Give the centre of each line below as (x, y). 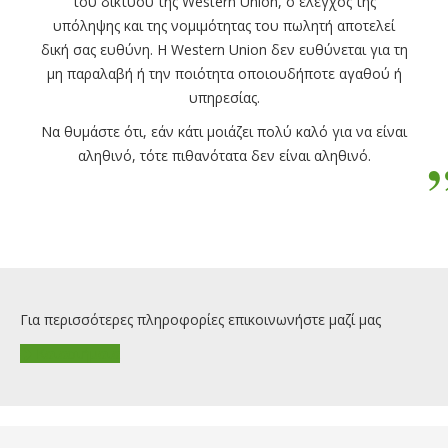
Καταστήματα (76, 353)
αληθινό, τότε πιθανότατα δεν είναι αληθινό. (224, 155)
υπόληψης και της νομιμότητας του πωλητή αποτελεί (224, 25)
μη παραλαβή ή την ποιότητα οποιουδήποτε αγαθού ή (224, 73)
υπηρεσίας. (224, 97)
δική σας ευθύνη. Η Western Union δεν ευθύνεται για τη (224, 49)
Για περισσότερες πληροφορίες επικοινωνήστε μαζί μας (200, 319)
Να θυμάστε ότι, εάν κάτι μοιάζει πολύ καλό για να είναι (224, 131)
